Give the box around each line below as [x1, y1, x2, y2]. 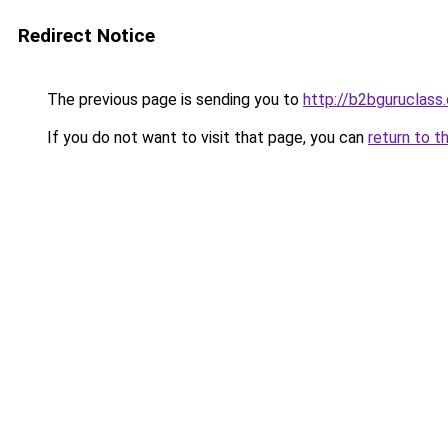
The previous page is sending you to [43, 90, 303, 109]
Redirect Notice [18, 24, 155, 47]
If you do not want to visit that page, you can [43, 128, 368, 147]
